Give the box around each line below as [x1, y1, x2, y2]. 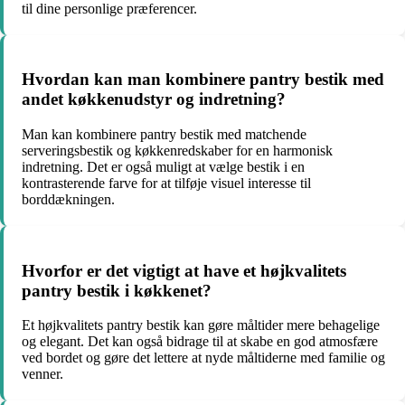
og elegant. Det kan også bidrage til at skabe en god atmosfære [22, 334, 378, 350]
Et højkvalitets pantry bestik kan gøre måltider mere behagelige [22, 317, 380, 334]
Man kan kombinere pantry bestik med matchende [22, 127, 306, 142]
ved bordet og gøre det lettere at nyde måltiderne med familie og [22, 350, 385, 366]
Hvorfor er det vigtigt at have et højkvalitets [22, 260, 346, 280]
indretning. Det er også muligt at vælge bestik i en [22, 159, 305, 174]
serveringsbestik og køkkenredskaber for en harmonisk [22, 143, 333, 158]
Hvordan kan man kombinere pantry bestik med [22, 70, 384, 89]
